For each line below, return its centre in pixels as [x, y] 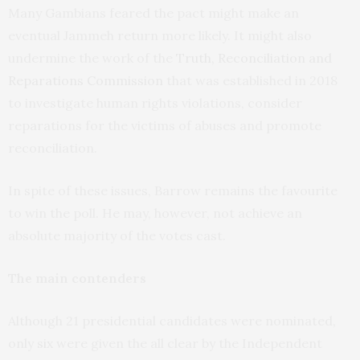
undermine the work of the [92, 58]
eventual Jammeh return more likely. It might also [160, 36]
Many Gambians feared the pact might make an [153, 13]
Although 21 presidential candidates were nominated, [172, 321]
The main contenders [77, 278]
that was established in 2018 [250, 81]
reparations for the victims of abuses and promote [165, 126]
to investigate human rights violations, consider [155, 103]
